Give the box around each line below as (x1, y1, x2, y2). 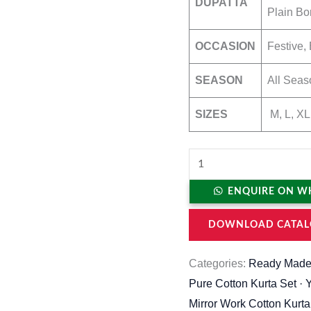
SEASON (195, 74, 243, 87)
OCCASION (195, 40, 255, 53)
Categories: (189, 258, 249, 270)
